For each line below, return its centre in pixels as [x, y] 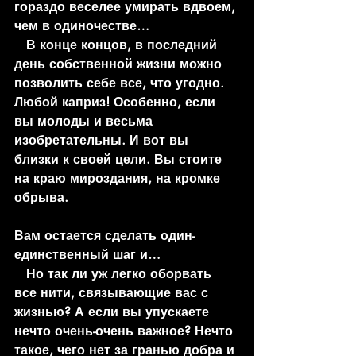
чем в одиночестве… [82, 25]
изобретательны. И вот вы [103, 140]
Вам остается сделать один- [104, 235]
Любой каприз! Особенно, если [117, 102]
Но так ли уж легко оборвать [20, 273]
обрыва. [43, 197]
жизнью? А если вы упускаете [114, 311]
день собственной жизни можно [120, 64]
